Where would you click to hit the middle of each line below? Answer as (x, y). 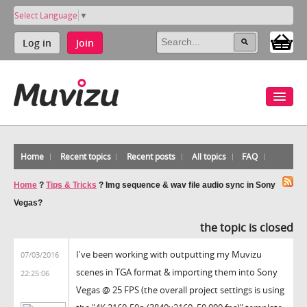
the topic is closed (247, 227)
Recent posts (151, 156)
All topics (209, 156)
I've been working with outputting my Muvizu (169, 254)
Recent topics (85, 156)
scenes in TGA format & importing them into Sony (177, 272)
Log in (37, 42)
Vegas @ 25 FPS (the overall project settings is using (180, 290)
